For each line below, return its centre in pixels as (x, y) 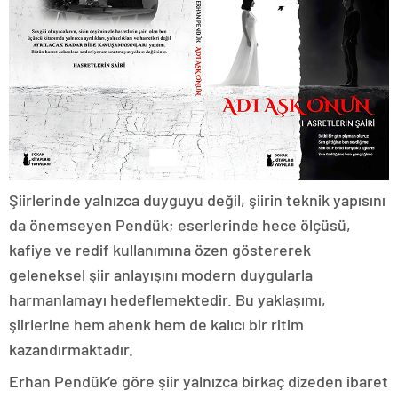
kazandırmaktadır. (71, 350)
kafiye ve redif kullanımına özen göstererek (160, 250)
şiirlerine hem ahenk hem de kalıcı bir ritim (156, 325)
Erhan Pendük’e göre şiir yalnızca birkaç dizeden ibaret (199, 382)
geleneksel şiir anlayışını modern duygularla (161, 275)
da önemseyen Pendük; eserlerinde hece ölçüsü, (180, 225)
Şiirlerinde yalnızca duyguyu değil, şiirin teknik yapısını (197, 200)
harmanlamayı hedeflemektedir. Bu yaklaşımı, (167, 300)
